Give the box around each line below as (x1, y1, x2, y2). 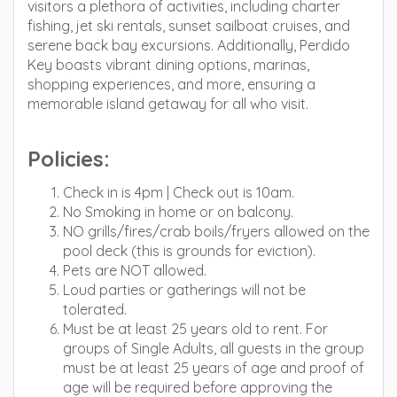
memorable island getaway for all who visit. (27, 95, 308, 113)
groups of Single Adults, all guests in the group (63, 339, 364, 357)
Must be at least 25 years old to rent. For (63, 320, 328, 338)
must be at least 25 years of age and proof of (63, 359, 364, 377)
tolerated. (63, 300, 127, 318)
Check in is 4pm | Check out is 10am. (63, 183, 294, 201)
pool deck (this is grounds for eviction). (63, 242, 315, 260)
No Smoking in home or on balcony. (63, 203, 293, 221)
